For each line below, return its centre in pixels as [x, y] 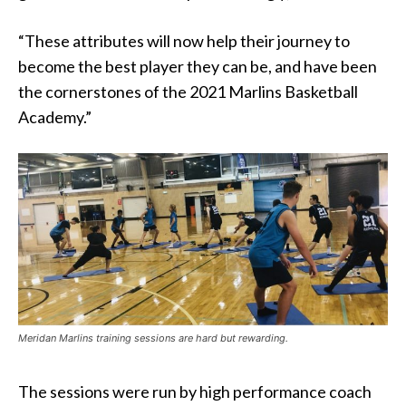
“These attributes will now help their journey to [184, 40]
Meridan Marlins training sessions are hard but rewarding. [153, 338]
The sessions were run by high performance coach [195, 392]
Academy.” [55, 116]
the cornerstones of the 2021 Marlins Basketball [188, 91]
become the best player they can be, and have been [198, 66]
